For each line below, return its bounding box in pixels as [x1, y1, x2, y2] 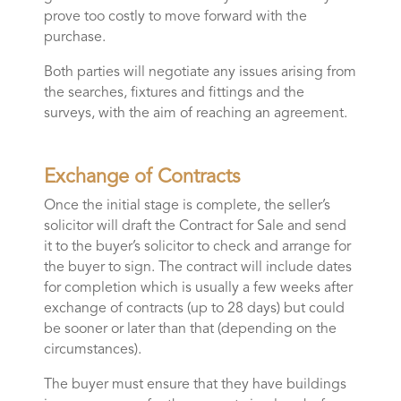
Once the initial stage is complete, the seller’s [43, 199, 330, 214]
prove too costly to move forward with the [43, 10, 307, 25]
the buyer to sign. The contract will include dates [43, 260, 352, 276]
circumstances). [43, 343, 141, 358]
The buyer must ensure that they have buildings [43, 378, 346, 393]
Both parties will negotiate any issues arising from [43, 65, 356, 81]
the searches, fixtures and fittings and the [43, 86, 304, 101]
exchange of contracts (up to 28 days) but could [43, 302, 345, 317]
